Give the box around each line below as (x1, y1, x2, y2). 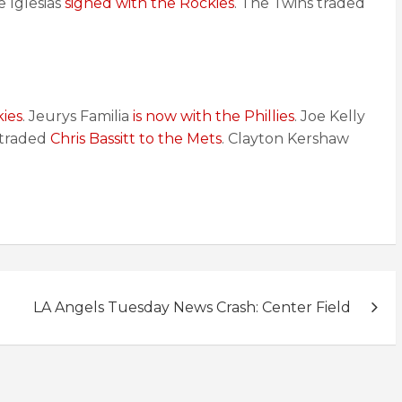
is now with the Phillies (129, 108, 294, 125)
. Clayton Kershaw (222, 130, 349, 147)
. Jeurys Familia (22, 108, 129, 125)
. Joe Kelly (294, 108, 365, 125)
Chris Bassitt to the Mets (50, 130, 222, 147)
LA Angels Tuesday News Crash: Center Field (33, 299, 351, 316)
